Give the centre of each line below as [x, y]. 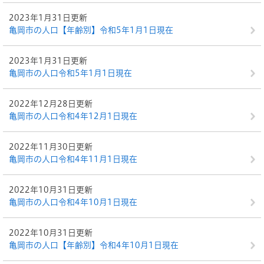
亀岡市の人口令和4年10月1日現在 [73, 202]
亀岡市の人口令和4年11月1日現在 [73, 159]
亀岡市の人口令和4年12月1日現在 [73, 116]
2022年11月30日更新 [51, 147]
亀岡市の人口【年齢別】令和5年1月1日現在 [91, 30]
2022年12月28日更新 [51, 104]
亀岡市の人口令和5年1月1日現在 [70, 73]
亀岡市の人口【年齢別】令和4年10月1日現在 [94, 245]
